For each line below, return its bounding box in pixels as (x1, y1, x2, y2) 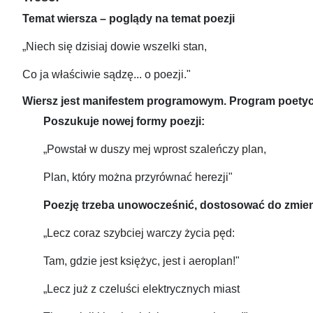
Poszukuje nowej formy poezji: (43, 115, 205, 128)
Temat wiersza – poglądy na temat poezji (22, 13, 235, 25)
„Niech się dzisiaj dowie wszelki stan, (22, 41, 207, 53)
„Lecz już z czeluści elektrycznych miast (43, 283, 240, 296)
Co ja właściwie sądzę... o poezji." (22, 68, 191, 81)
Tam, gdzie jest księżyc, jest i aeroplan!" (43, 255, 240, 268)
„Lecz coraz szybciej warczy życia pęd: (43, 227, 235, 240)
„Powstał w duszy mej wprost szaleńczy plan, (43, 143, 266, 156)
